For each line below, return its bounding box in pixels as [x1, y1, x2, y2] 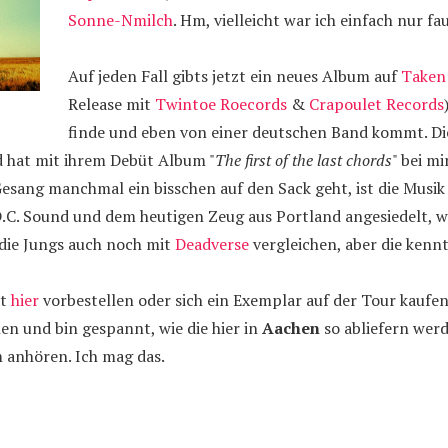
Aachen [262, 317, 320, 339]
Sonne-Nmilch [68, 9, 173, 31]
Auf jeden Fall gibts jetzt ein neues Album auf [68, 65, 401, 87]
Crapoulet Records [309, 93, 444, 115]
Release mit [68, 93, 155, 115]
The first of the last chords [215, 149, 392, 171]
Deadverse [175, 233, 249, 255]
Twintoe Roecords [155, 93, 287, 115]
